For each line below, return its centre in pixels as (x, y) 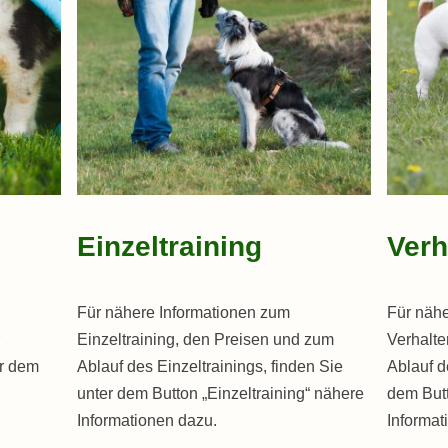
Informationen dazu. (147, 421)
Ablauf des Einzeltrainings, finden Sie (210, 367)
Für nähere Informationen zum (184, 313)
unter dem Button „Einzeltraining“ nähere (221, 394)
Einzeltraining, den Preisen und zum (206, 340)
